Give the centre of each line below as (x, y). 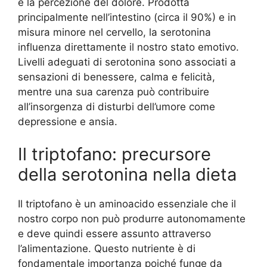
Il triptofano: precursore (114, 154)
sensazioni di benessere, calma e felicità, (117, 77)
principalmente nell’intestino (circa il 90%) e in (127, 17)
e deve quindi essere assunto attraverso (114, 234)
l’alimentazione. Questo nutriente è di (107, 249)
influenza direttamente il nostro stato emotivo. (128, 47)
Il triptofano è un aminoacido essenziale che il (127, 204)
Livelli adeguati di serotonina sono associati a (127, 62)
